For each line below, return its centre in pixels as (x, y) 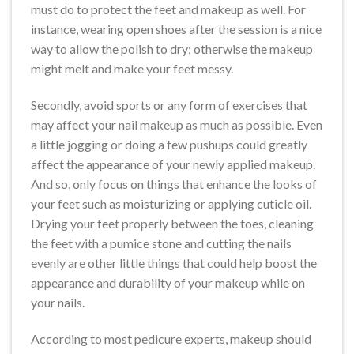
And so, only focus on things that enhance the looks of (174, 183)
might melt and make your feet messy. (132, 68)
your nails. (58, 302)
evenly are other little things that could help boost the (174, 262)
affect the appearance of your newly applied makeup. (173, 164)
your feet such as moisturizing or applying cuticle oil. (171, 203)
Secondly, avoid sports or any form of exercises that (169, 104)
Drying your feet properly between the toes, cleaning (172, 223)
